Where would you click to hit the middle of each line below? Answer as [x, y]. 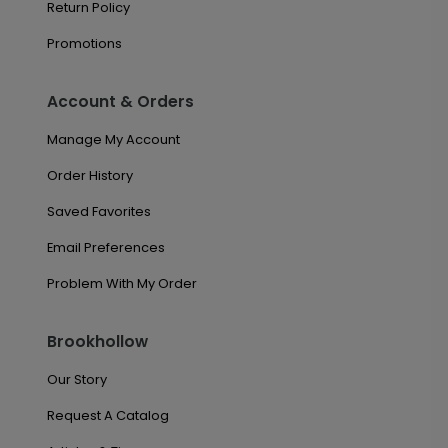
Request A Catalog [107, 415]
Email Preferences [105, 247]
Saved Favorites [98, 211]
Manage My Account [113, 139]
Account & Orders [120, 101]
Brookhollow [97, 341]
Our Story [76, 379]
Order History [89, 175]
